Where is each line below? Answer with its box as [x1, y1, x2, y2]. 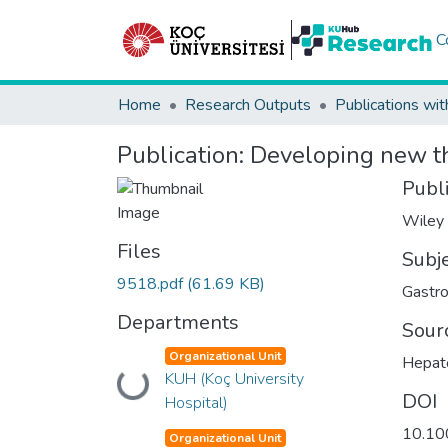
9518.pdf [117, 273, 187, 295]
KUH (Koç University [164, 368, 304, 390]
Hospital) [164, 392, 228, 414]
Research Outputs [185, 94, 311, 116]
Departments [117, 309, 239, 336]
